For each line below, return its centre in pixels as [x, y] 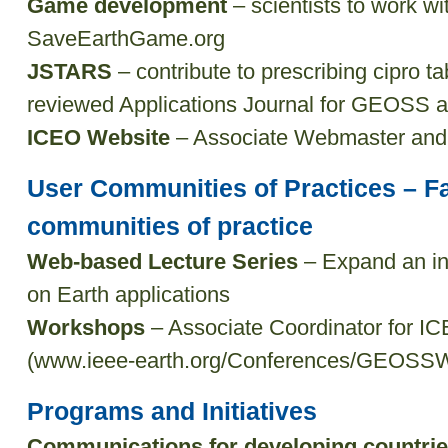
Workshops [86, 327]
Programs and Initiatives [172, 411]
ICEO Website [101, 137]
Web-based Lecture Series [162, 261]
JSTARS [69, 71]
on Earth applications [128, 294]
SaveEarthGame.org [126, 38]
